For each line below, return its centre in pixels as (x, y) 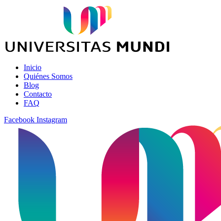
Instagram (52, 120)
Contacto (38, 94)
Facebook (19, 120)
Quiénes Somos (48, 76)
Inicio (33, 67)
